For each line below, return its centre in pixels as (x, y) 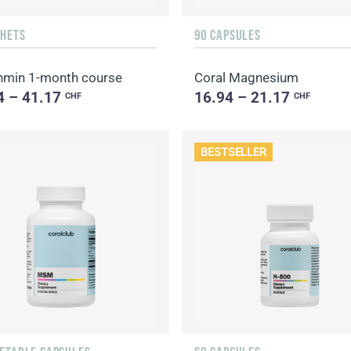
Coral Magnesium (246, 77)
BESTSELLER (233, 152)
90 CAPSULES (227, 34)
